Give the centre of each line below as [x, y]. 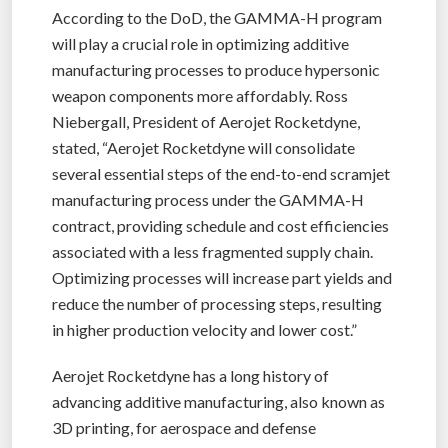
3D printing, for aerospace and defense [184, 427]
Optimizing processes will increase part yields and [222, 277]
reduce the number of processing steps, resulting [217, 303]
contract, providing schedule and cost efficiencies [220, 225]
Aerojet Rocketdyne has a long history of [190, 375]
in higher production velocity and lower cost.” [204, 329]
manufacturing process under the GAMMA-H [208, 199]
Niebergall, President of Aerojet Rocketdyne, [206, 121]
